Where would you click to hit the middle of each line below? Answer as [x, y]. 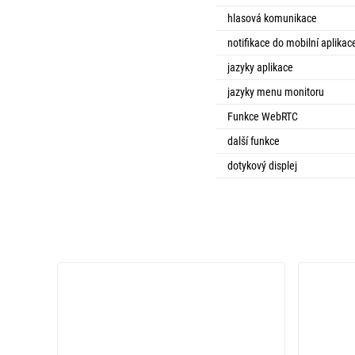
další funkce [254, 141]
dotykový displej [262, 166]
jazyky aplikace [260, 67]
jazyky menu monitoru [276, 92]
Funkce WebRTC [263, 116]
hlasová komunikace [272, 18]
